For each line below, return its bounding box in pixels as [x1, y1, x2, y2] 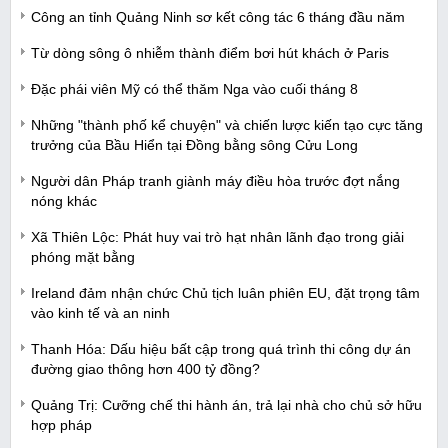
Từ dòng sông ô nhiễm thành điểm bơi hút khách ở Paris [31, 45, 389, 62]
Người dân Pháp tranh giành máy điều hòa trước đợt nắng [31, 173, 400, 190]
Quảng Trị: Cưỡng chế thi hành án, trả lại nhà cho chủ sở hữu [31, 397, 422, 414]
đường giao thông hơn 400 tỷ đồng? [31, 361, 260, 378]
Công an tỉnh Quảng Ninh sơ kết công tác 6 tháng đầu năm [31, 9, 405, 26]
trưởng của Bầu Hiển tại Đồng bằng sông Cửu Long [31, 137, 358, 154]
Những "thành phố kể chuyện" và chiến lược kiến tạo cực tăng [31, 117, 423, 134]
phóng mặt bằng [31, 249, 135, 266]
